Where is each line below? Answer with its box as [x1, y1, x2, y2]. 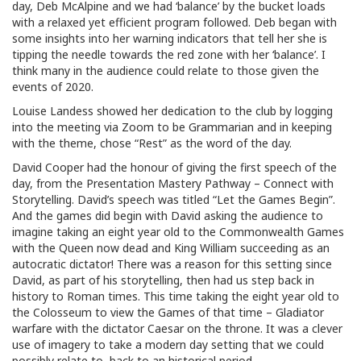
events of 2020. [12, 79, 93, 94]
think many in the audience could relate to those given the [12, 63, 319, 78]
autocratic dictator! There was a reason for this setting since [12, 256, 332, 272]
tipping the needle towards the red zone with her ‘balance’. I [12, 47, 326, 62]
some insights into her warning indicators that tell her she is [12, 31, 327, 46]
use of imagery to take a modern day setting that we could [12, 337, 324, 352]
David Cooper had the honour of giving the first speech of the [12, 160, 337, 175]
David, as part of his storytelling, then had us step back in [12, 272, 314, 288]
